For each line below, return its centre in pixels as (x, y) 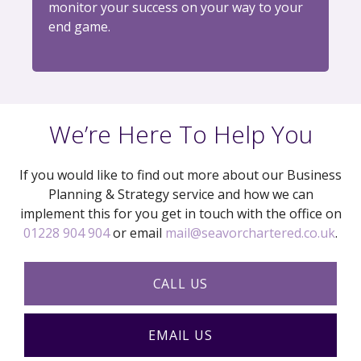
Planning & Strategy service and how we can (180, 195)
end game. (79, 27)
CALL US (180, 284)
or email (137, 233)
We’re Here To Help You (180, 135)
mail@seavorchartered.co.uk (250, 233)
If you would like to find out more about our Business (180, 175)
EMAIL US (180, 336)
